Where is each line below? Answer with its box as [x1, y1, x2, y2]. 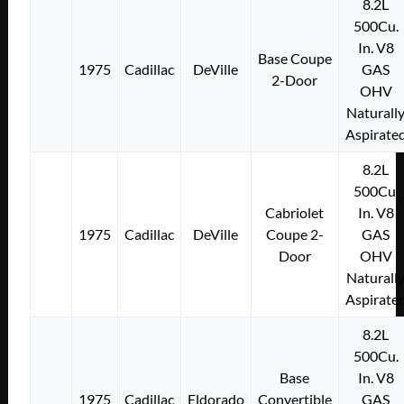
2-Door [271, 70, 318, 88]
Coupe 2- [265, 225, 324, 243]
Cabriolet [265, 203, 325, 221]
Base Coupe [257, 49, 332, 67]
